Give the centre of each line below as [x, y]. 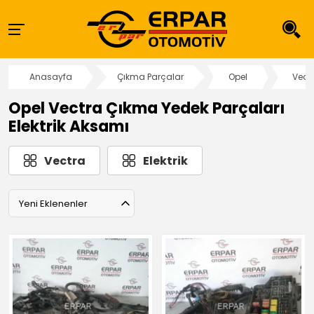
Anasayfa [51, 77]
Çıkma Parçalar [150, 77]
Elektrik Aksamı [69, 126]
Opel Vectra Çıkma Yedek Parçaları [146, 108]
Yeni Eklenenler [53, 203]
